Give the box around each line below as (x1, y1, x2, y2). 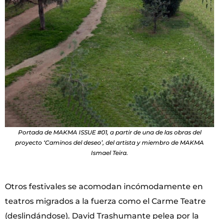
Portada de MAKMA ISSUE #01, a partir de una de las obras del (18, 129, 201, 136)
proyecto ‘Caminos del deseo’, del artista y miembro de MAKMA (15, 139, 204, 147)
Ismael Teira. (91, 149, 128, 157)
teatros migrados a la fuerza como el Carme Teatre (5, 197, 206, 206)
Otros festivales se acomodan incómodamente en (5, 182, 203, 192)
